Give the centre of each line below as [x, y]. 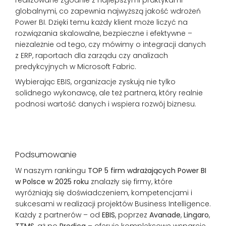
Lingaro [196, 215]
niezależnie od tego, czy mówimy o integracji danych [110, 44]
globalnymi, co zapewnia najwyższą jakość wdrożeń [108, 11]
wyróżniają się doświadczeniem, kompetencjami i [104, 192]
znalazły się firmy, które [131, 181]
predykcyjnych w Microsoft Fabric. [76, 66]
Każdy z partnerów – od [59, 215]
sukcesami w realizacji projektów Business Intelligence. [113, 204]
